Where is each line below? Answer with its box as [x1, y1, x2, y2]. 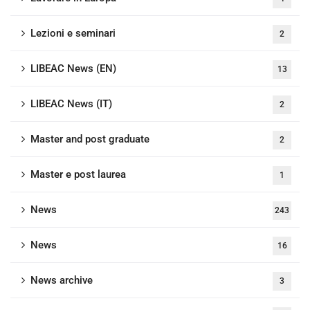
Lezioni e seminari [30, 26, 116, 39]
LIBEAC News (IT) [30, 97, 112, 110]
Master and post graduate [30, 132, 149, 145]
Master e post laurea [30, 167, 126, 181]
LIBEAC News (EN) [30, 62, 116, 75]
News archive [30, 273, 93, 286]
